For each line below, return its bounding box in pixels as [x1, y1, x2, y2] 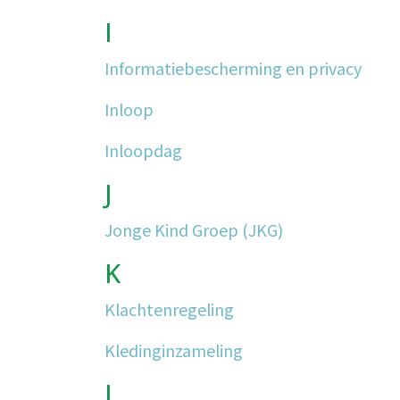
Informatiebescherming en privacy [104, 56, 362, 79]
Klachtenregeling [104, 297, 234, 321]
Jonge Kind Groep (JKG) [104, 218, 283, 241]
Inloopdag [104, 138, 182, 162]
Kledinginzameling [104, 338, 243, 362]
